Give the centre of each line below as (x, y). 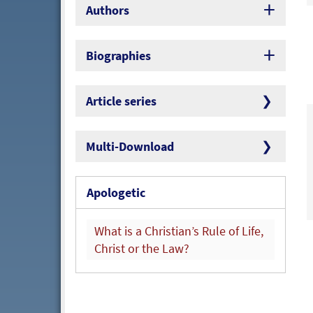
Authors (108, 10)
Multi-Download (130, 147)
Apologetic (116, 193)
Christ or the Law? (142, 249)
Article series (121, 101)
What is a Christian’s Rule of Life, (179, 231)
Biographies (118, 56)
